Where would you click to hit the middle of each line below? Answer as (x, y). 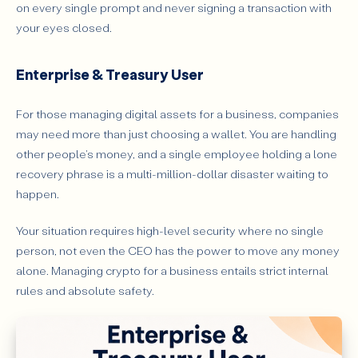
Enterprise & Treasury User (110, 75)
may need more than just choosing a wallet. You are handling (176, 133)
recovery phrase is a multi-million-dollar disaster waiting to (172, 173)
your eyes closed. (64, 27)
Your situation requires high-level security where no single (170, 230)
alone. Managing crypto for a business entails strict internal (172, 270)
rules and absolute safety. (85, 290)
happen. (39, 193)
